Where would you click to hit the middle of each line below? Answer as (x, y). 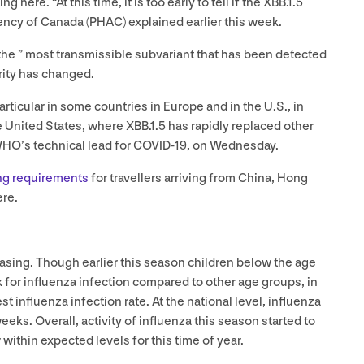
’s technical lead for (77, 145)
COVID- (154, 145)
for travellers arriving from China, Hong (198, 178)
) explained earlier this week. (204, 22)
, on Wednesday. (233, 145)
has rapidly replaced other (240, 126)
